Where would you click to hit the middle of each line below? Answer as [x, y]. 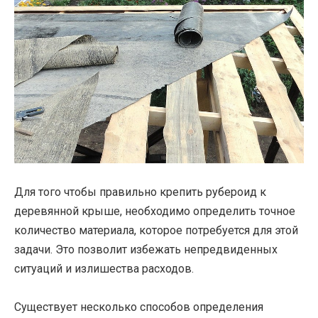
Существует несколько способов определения [139, 307]
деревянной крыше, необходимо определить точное [155, 212]
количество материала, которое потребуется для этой [156, 231]
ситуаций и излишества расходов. [104, 269]
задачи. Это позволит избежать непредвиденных [146, 250]
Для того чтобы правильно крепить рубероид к [140, 192]
